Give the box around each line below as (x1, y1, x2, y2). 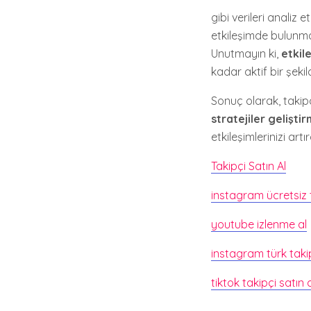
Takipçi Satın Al (211, 159, 286, 173)
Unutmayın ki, (211, 47, 281, 60)
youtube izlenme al (211, 217, 307, 231)
